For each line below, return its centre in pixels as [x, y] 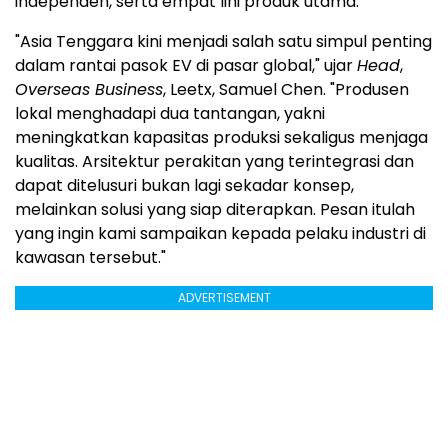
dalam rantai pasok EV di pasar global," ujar [186, 66]
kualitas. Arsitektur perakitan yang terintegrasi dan [214, 162]
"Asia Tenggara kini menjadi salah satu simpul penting [223, 42]
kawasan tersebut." [90, 258]
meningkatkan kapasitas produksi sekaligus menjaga [221, 138]
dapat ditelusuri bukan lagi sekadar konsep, [184, 186]
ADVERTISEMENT [224, 298]
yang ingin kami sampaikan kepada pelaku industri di [220, 234]
